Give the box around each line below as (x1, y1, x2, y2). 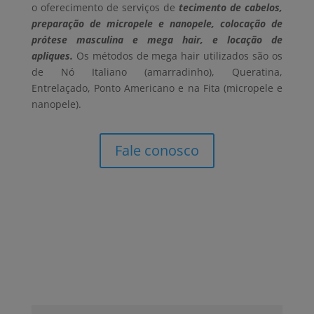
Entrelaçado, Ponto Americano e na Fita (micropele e (31, 81, 283, 95)
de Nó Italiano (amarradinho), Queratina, (31, 65, 283, 79)
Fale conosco (114, 141, 199, 161)
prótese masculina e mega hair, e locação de (31, 33, 283, 47)
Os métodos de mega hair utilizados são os (72, 49, 283, 63)
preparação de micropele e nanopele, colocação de (31, 17, 283, 31)
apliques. (31, 49, 73, 63)
